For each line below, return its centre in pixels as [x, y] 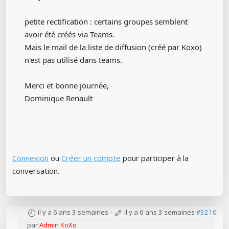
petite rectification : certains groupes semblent [106, 22]
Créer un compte [91, 158]
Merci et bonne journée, [67, 86]
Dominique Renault [59, 98]
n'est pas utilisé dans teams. [73, 60]
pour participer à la [155, 158]
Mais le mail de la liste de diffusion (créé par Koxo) [113, 47]
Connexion [30, 158]
